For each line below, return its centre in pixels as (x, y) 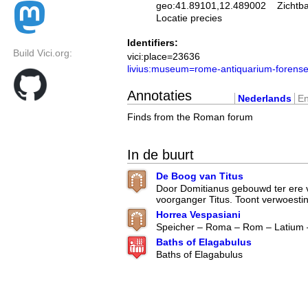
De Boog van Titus (200, 176)
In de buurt (161, 155)
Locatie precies (189, 18)
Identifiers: (153, 43)
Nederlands (265, 98)
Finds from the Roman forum (190, 117)
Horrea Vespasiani (198, 215)
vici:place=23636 (164, 57)
